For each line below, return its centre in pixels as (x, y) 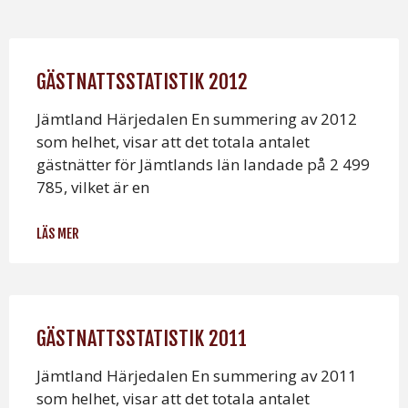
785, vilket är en (93, 188)
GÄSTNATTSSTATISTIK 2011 (142, 339)
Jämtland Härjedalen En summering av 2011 (197, 376)
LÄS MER (58, 234)
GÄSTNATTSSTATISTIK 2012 (142, 82)
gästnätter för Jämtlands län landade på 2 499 (203, 165)
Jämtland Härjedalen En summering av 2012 (197, 119)
